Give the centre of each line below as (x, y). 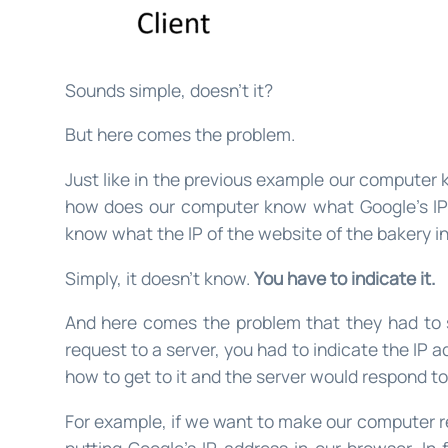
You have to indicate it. (344, 277)
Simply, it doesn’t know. (159, 277)
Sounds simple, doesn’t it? (168, 89)
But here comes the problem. (179, 134)
